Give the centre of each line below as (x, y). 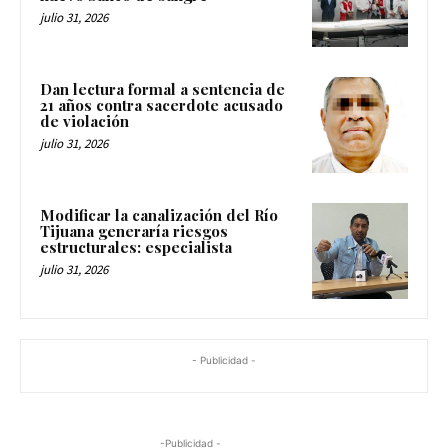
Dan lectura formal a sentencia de (162, 89)
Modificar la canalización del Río (159, 214)
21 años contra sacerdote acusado (161, 105)
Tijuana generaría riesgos (134, 230)
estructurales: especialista (136, 246)
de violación (84, 121)
